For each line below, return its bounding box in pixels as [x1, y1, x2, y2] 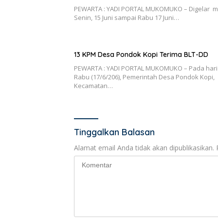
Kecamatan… [74, 81, 113, 91]
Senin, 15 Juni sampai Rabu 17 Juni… [74, 13, 179, 22]
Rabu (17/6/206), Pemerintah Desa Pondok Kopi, [74, 73, 215, 82]
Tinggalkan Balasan [74, 127, 155, 138]
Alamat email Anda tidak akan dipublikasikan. [74, 143, 214, 153]
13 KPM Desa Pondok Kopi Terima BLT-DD [74, 50, 208, 59]
